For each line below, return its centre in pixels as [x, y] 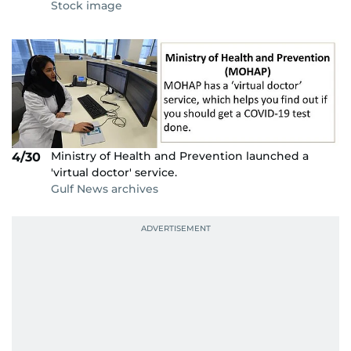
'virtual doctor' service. [114, 173]
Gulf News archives [105, 189]
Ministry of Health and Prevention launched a [180, 156]
